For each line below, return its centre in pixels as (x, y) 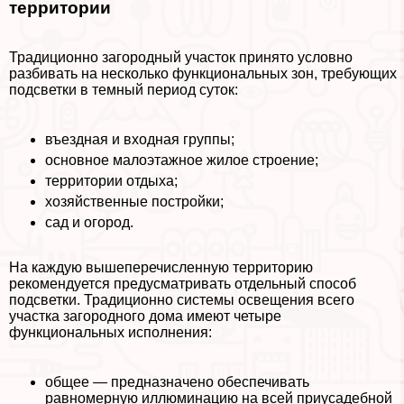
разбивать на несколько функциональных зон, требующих (203, 73)
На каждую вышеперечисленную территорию (161, 267)
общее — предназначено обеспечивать (177, 381)
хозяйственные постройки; (134, 201)
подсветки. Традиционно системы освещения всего (182, 299)
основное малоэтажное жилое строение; (182, 160)
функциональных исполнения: (110, 332)
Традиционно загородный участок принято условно (181, 57)
